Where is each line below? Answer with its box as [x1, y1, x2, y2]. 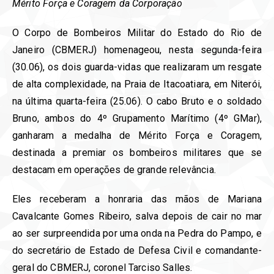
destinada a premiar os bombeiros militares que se [12, 146, 262, 158]
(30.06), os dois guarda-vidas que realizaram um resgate [12, 61, 262, 73]
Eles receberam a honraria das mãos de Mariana [12, 193, 262, 205]
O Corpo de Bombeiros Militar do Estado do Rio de [12, 26, 262, 39]
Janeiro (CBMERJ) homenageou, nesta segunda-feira [12, 43, 262, 56]
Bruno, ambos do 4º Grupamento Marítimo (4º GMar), [12, 112, 262, 124]
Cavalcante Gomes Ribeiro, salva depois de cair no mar [12, 210, 262, 222]
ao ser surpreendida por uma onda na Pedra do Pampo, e [12, 227, 262, 239]
